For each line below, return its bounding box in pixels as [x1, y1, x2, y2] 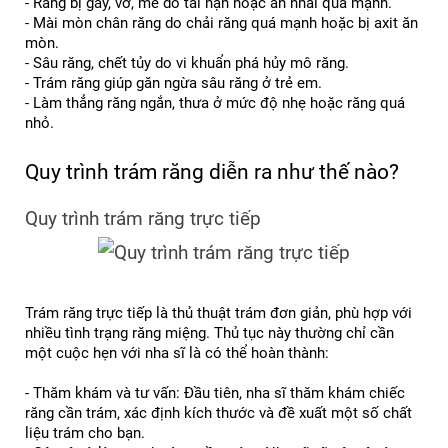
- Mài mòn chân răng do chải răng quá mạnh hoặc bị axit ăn [25, 13, 418, 32]
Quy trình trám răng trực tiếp [25, 207, 261, 230]
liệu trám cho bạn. [25, 424, 145, 443]
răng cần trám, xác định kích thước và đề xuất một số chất [25, 404, 412, 423]
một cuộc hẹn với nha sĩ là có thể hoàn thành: [25, 344, 329, 363]
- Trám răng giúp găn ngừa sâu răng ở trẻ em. [25, 73, 322, 92]
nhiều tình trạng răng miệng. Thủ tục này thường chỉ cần [25, 324, 394, 343]
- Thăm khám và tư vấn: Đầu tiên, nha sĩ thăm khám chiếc [25, 384, 405, 403]
